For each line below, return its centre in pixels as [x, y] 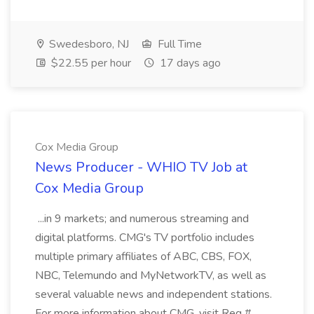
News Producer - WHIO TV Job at [141, 167]
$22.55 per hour [90, 63]
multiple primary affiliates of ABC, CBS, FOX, [143, 257]
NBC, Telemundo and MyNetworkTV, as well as [151, 275]
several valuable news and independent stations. [153, 294]
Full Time [178, 44]
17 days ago [189, 63]
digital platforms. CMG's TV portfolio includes [145, 238]
